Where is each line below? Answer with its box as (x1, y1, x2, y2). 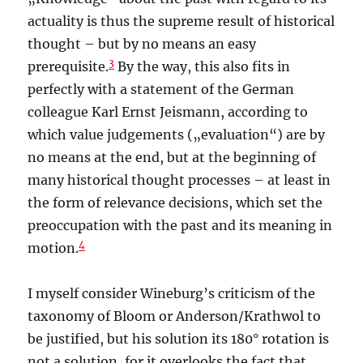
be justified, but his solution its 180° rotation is (28, 331, 330, 348)
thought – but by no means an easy (28, 36, 257, 53)
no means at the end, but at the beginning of (28, 149, 317, 166)
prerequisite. (28, 58, 109, 75)
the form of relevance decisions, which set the (28, 194, 323, 211)
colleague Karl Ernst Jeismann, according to (28, 104, 309, 121)
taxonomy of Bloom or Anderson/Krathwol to (28, 308, 322, 325)
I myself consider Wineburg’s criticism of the (28, 285, 316, 302)
